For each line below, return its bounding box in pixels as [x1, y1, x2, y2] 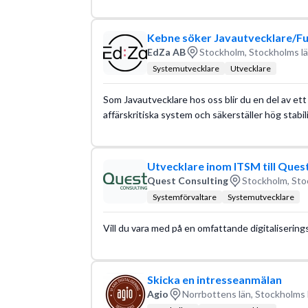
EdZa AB [146, 46, 186, 58]
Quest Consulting [146, 175, 228, 186]
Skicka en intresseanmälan [146, 272, 282, 286]
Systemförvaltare [152, 191, 217, 202]
